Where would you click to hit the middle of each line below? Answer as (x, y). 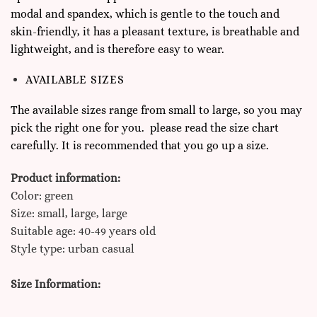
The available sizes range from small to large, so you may (156, 110)
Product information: (65, 178)
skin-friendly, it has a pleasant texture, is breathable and (155, 32)
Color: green (42, 195)
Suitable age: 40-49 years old (83, 231)
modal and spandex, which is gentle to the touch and (145, 14)
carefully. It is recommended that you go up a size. (140, 145)
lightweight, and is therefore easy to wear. (117, 50)
